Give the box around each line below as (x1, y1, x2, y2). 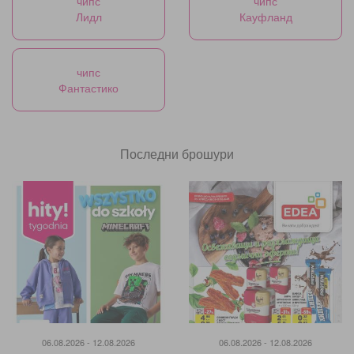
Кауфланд (239, 9, 292, 25)
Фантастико (58, 80, 119, 96)
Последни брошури (120, 145, 234, 164)
